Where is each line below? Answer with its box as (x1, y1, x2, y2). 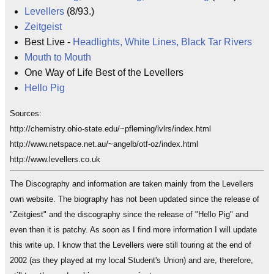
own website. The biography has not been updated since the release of (10, 194, 259, 204)
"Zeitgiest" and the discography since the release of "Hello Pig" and (10, 209, 248, 219)
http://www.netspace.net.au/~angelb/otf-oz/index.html (10, 139, 198, 149)
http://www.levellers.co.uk (10, 155, 100, 164)
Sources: (10, 109, 42, 118)
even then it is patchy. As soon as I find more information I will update (10, 224, 257, 234)
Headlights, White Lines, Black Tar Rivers (73, 37, 252, 47)
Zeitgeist (24, 21, 62, 32)
